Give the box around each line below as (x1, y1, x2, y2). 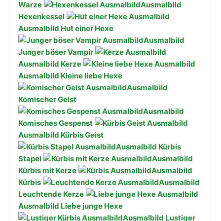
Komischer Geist (18, 94, 76, 104)
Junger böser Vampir (18, 47, 93, 57)
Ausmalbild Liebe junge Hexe (18, 201, 123, 211)
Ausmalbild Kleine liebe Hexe (18, 71, 122, 80)
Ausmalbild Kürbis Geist (18, 130, 104, 140)
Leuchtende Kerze (18, 189, 84, 199)
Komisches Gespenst (18, 118, 93, 128)
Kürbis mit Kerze (18, 165, 76, 175)
